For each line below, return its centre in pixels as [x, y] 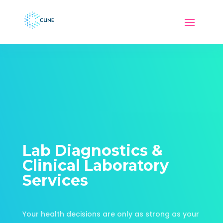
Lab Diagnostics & [92, 151]
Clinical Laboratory [95, 166]
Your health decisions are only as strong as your [111, 214]
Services [55, 180]
